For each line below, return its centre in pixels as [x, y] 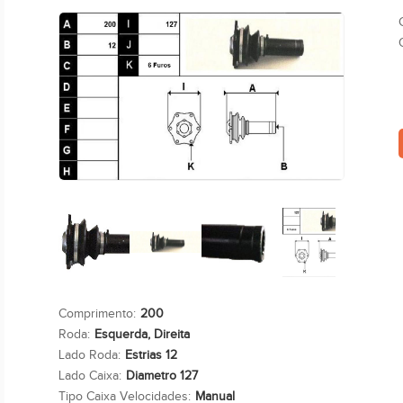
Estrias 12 [151, 355]
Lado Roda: [89, 355]
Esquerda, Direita [142, 335]
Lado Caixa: [90, 376]
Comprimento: [97, 314]
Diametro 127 [161, 376]
